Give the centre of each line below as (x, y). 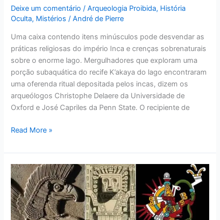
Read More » (32, 130)
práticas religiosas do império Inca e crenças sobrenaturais (109, 49)
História (173, 8)
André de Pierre (98, 18)
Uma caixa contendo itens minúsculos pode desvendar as (108, 37)
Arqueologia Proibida (122, 8)
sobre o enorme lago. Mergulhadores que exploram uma (104, 61)
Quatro (22, 169)
